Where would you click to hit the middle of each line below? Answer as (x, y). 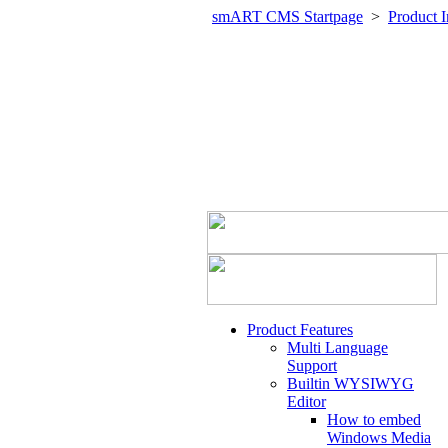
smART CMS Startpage (287, 16)
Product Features (300, 329)
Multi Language (337, 347)
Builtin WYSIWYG (350, 383)
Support (312, 365)
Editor (306, 401)
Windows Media (379, 437)
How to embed (374, 419)
